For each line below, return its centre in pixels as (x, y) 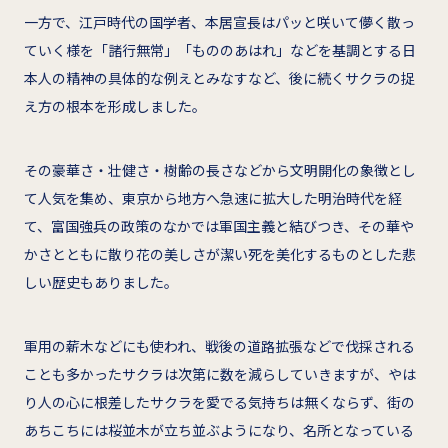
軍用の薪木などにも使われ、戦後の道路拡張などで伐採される (219, 345)
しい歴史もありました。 (101, 281)
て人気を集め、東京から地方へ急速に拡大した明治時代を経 (213, 197)
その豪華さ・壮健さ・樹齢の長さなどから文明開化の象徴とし (220, 169)
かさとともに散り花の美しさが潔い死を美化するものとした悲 (220, 253)
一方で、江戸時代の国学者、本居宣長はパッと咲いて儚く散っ (219, 21)
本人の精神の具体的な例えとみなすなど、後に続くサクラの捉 (219, 77)
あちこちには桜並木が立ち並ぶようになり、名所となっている (219, 429)
